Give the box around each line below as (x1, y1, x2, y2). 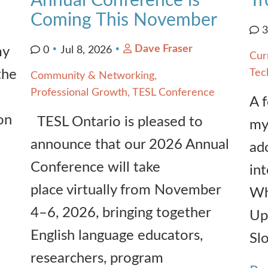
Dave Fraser (134, 43, 193, 54)
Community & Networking (30, 70, 154, 81)
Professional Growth (30, 87, 127, 98)
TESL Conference (132, 87, 215, 98)
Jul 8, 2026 (60, 44, 112, 56)
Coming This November (30, 11, 217, 29)
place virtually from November (30, 182, 221, 197)
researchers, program (30, 251, 163, 266)
